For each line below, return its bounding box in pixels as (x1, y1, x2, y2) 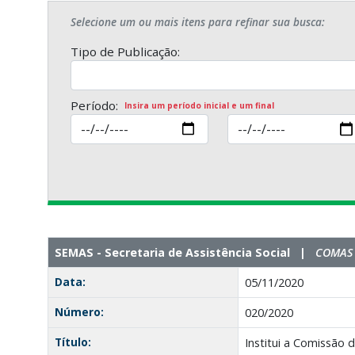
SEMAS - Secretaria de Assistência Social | (54, 244, 315, 260)
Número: (54, 303, 104, 319)
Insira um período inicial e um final (124, 99, 274, 111)
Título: (54, 334, 91, 349)
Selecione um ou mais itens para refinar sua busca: (70, 13, 325, 29)
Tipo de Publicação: (70, 43, 180, 59)
